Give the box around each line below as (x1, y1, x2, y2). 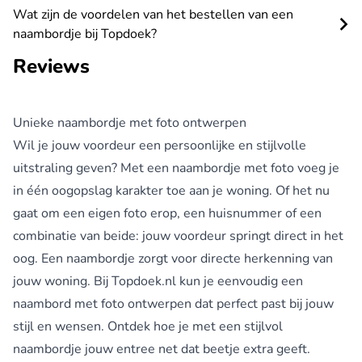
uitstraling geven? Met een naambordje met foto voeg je (13, 158, 339, 177)
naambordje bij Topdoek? (13, 24, 157, 43)
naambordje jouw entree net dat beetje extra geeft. (13, 339, 310, 358)
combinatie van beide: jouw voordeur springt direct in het (13, 226, 343, 245)
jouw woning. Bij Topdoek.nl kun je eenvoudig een (13, 271, 303, 290)
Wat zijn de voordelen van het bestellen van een (13, 5, 293, 23)
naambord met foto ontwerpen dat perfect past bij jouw (13, 294, 334, 313)
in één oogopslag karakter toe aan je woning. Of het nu (13, 181, 330, 200)
